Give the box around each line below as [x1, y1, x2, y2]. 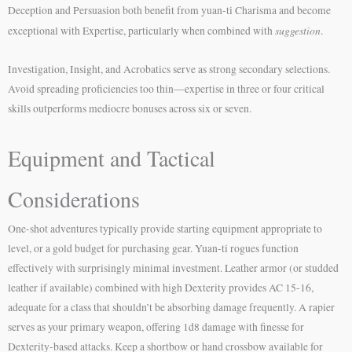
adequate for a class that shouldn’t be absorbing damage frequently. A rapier [8, 299, 335, 314]
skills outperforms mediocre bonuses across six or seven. [8, 101, 251, 115]
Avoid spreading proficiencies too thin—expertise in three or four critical [8, 82, 324, 96]
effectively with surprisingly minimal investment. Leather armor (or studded [8, 260, 339, 275]
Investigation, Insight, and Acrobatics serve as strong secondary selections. [8, 62, 330, 76]
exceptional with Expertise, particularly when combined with [8, 24, 275, 38]
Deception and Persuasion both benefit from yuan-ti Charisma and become [8, 3, 331, 18]
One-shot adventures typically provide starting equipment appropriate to [8, 221, 322, 236]
